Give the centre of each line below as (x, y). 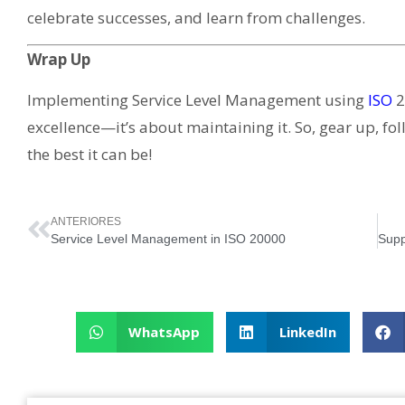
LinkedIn (307, 332)
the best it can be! (89, 154)
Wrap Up (59, 60)
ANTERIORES (86, 221)
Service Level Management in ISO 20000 (168, 238)
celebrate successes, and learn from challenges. (196, 17)
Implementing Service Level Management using (198, 99)
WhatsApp (165, 332)
